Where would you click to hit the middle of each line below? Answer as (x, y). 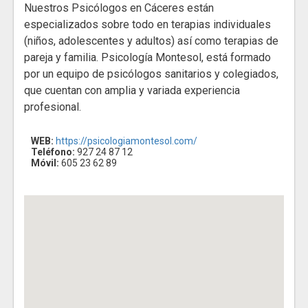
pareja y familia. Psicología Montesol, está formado (147, 58)
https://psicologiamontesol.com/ (126, 141)
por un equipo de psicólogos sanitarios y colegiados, (151, 74)
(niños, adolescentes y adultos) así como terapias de (151, 41)
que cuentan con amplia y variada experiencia (132, 91)
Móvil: (45, 163)
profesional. (53, 107)
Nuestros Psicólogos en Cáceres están (119, 8)
